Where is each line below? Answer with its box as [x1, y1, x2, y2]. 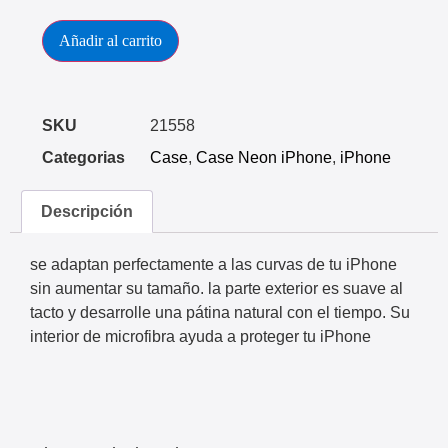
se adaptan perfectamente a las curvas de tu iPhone [30, 256, 397, 274]
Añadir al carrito [59, 31, 162, 49]
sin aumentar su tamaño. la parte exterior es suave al [30, 280, 403, 298]
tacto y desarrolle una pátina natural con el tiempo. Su [30, 304, 410, 322]
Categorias [42, 148, 125, 166]
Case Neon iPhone [196, 148, 332, 166]
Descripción [41, 202, 134, 220]
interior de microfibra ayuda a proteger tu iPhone [30, 328, 371, 346]
